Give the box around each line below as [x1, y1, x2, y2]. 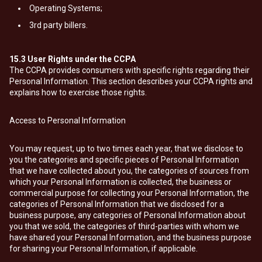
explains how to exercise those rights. [9, 88, 147, 97]
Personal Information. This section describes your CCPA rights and [9, 77, 253, 86]
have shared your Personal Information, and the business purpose [9, 233, 251, 242]
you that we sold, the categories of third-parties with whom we [9, 222, 239, 231]
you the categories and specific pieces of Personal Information [9, 155, 239, 164]
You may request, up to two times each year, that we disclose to [9, 144, 243, 153]
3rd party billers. [29, 20, 88, 30]
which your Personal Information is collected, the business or [9, 177, 232, 187]
